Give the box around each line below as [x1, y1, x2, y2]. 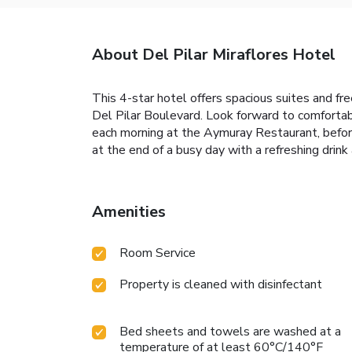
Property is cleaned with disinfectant [119, 276, 322, 294]
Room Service [119, 244, 196, 262]
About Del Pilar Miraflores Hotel [92, 44, 335, 66]
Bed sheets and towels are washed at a [119, 323, 341, 341]
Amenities [92, 201, 166, 223]
